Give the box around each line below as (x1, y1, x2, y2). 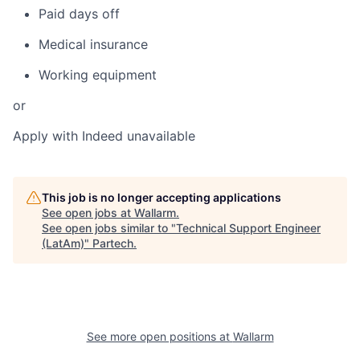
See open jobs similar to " (42, 220, 176, 235)
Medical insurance (39, 35, 148, 52)
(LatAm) (42, 235, 84, 250)
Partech (92, 235, 133, 250)
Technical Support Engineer (176, 220, 321, 235)
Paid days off (39, 5, 120, 22)
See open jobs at (42, 205, 134, 219)
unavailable (123, 127, 195, 144)
